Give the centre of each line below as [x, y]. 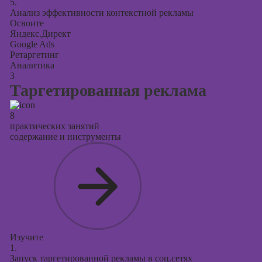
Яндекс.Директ [40, 34]
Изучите [26, 237]
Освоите [27, 23]
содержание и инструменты [65, 137]
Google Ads [32, 44]
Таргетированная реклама [108, 90]
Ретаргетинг [34, 55]
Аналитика [32, 65]
